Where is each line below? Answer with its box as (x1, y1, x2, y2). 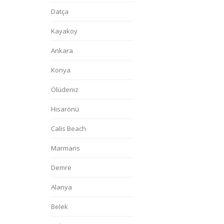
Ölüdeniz (51, 85, 78, 94)
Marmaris (51, 143, 80, 152)
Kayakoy (51, 26, 77, 35)
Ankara (51, 46, 73, 55)
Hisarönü (51, 104, 79, 113)
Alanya (51, 182, 72, 191)
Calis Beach (51, 124, 86, 133)
